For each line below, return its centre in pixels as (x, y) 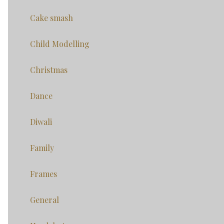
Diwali (41, 122)
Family (42, 148)
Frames (43, 174)
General (44, 200)
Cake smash (51, 18)
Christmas (49, 70)
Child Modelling (60, 44)
